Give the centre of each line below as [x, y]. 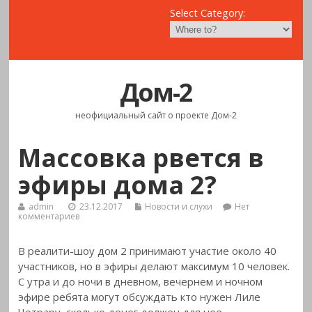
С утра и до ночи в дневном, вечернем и [122, 281]
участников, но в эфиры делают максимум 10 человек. [154, 266]
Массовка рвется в [141, 158]
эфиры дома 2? [118, 185]
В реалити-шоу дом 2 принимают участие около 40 [148, 250]
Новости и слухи [179, 206]
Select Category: [208, 13]
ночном [244, 281]
